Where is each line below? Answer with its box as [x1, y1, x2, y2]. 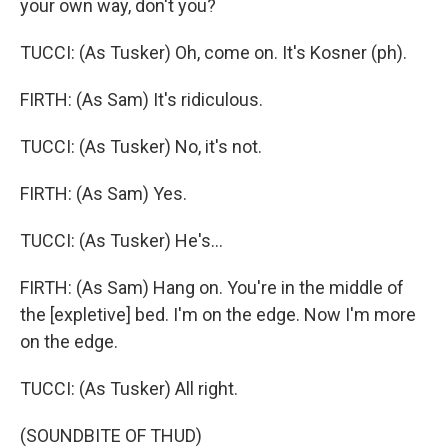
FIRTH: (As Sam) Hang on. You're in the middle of [20, 277, 404, 298]
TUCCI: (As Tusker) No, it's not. [20, 136, 262, 157]
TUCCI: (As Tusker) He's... [20, 230, 223, 251]
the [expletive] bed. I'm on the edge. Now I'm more [20, 304, 416, 325]
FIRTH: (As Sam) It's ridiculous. [20, 89, 263, 110]
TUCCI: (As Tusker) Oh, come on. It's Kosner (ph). [20, 42, 407, 63]
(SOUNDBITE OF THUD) [20, 425, 202, 446]
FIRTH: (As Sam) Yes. [20, 183, 187, 204]
